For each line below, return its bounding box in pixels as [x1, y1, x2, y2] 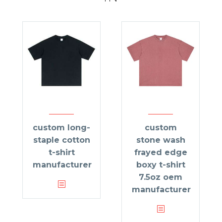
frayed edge [134, 148, 187, 158]
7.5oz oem [139, 172, 182, 182]
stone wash [136, 135, 185, 145]
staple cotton [33, 135, 90, 145]
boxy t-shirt [136, 160, 185, 170]
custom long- [33, 123, 90, 133]
